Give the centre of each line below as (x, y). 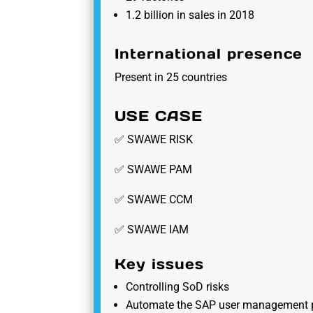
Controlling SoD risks (179, 286)
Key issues (160, 264)
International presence (209, 53)
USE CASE (159, 116)
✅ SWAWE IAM (152, 229)
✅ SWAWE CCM (154, 199)
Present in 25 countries (171, 77)
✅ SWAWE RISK (154, 139)
